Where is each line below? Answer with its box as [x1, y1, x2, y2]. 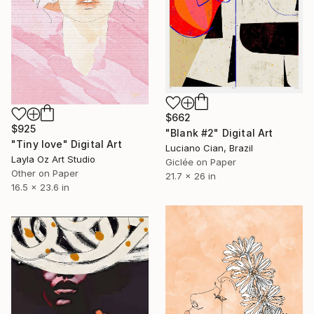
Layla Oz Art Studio [11, 153, 95, 165]
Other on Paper [11, 168, 78, 179]
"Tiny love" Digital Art [11, 138, 122, 151]
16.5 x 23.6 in [11, 182, 69, 193]
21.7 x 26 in [165, 170, 216, 182]
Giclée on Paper [165, 156, 236, 168]
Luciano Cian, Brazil [165, 142, 253, 154]
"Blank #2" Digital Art [165, 127, 273, 139]
